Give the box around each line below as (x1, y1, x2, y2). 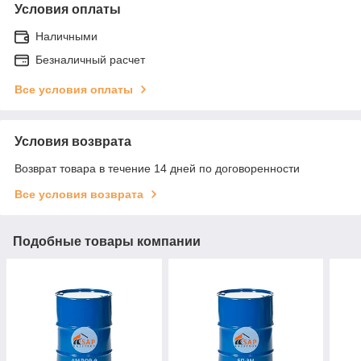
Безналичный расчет (35, 52, 145, 66)
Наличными (35, 29, 98, 43)
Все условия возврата (15, 187, 143, 201)
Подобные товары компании (13, 234, 201, 248)
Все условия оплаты (15, 82, 133, 96)
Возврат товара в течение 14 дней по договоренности (15, 161, 300, 175)
